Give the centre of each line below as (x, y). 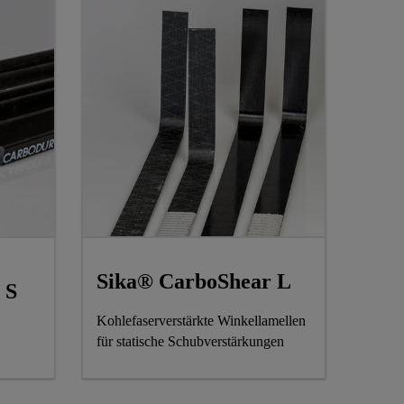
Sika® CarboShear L (194, 281)
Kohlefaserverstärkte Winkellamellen (201, 320)
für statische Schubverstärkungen (190, 341)
